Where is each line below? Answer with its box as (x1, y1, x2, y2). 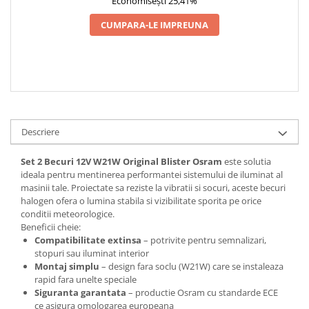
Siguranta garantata (34, 286, 126, 299)
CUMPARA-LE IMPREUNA (101, 18, 208, 31)
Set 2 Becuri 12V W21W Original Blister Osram (21, 154, 222, 168)
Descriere (21, 125, 59, 138)
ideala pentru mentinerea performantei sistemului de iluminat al (21, 168, 283, 181)
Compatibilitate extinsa (34, 233, 141, 246)
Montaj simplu (34, 259, 99, 272)
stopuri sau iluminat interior (34, 246, 149, 259)
